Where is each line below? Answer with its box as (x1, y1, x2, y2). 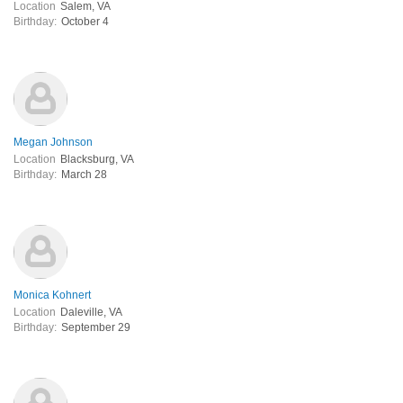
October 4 (61, 14, 109, 28)
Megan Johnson (13, 135, 93, 148)
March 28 (61, 167, 107, 181)
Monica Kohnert (13, 288, 91, 301)
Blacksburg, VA (60, 152, 134, 166)
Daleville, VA (60, 305, 122, 318)
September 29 (61, 320, 130, 334)
